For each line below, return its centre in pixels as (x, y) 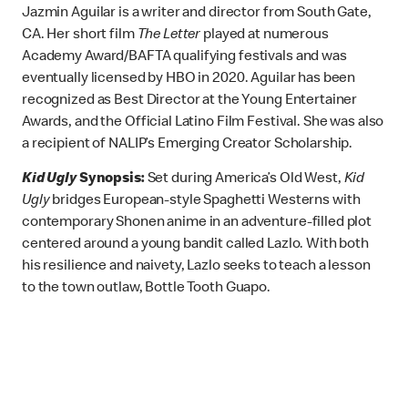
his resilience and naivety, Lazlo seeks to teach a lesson (196, 267)
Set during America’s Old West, (244, 180)
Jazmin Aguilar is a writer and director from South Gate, (197, 14)
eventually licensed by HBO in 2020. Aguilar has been (189, 80)
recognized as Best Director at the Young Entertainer (190, 102)
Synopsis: (110, 180)
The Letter (169, 36)
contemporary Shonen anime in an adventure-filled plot (197, 224)
